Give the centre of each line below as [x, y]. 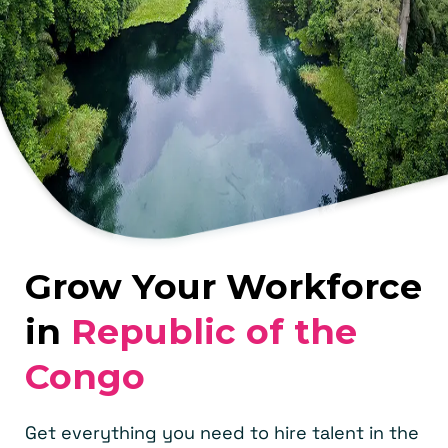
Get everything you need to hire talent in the [222, 433]
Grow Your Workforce [223, 287]
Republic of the [214, 332]
